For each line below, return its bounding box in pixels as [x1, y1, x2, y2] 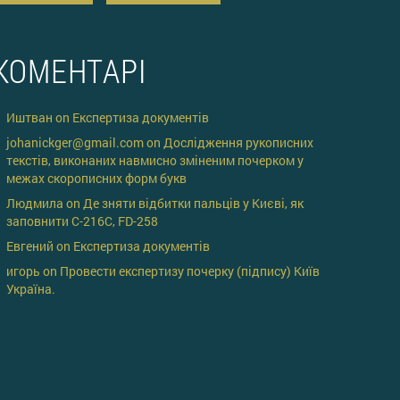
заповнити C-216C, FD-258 [6, 212, 158, 229]
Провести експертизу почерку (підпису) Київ [60, 262, 320, 279]
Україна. [6, 279, 55, 297]
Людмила [6, 194, 63, 212]
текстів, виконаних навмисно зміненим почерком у [6, 151, 304, 169]
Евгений [6, 237, 54, 254]
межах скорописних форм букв [6, 169, 187, 187]
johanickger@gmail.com [6, 133, 144, 151]
